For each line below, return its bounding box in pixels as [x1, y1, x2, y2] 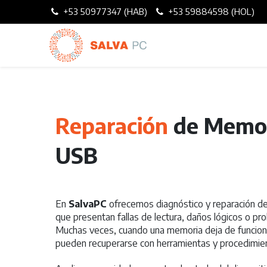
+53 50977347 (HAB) [63, 6, 147, 17]
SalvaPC [68, 198, 107, 210]
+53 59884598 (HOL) [166, 6, 255, 17]
